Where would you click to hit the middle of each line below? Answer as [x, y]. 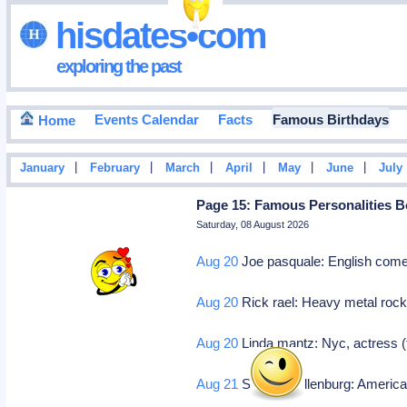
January [42, 169]
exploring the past [118, 66]
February [114, 169]
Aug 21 [218, 384]
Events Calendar [146, 120]
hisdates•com [156, 35]
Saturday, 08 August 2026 [253, 224]
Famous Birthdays [330, 120]
